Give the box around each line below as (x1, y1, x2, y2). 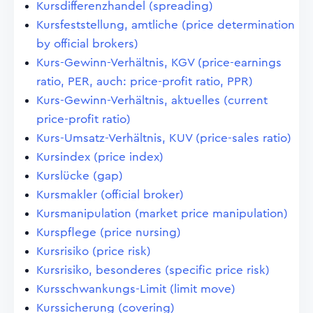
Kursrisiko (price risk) (36, 245, 151, 257)
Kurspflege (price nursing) (36, 226, 181, 238)
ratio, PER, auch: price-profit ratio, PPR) (36, 75, 253, 87)
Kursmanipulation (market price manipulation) (36, 208, 288, 219)
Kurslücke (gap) (36, 170, 123, 182)
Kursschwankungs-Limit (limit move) (36, 283, 235, 295)
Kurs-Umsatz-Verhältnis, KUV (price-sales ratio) (36, 132, 291, 144)
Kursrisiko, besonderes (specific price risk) (36, 264, 270, 276)
